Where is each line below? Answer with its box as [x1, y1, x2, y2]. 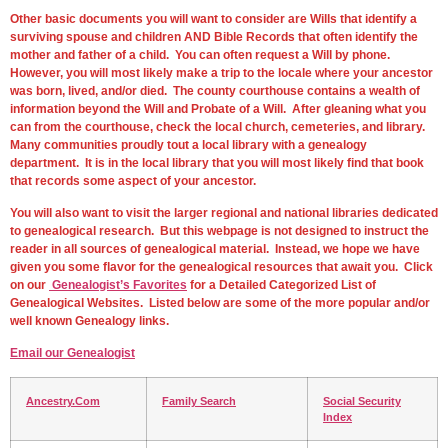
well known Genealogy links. [10, 313, 169, 328]
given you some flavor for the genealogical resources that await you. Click [10, 259, 433, 274]
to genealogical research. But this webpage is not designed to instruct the [10, 223, 429, 238]
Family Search [162, 394, 236, 407]
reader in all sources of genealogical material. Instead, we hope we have [10, 241, 420, 256]
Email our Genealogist [10, 346, 135, 361]
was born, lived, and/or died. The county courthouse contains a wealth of [10, 83, 420, 98]
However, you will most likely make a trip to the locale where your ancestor [10, 65, 433, 80]
